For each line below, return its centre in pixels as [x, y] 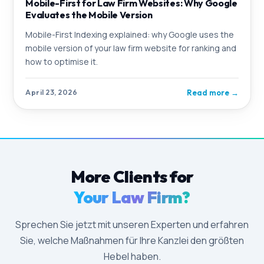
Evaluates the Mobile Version [89, 14]
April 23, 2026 [52, 93]
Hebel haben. [132, 256]
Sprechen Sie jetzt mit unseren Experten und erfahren [132, 224]
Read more [208, 92]
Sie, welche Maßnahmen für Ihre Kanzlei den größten [132, 240]
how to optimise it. [62, 61]
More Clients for [132, 176]
